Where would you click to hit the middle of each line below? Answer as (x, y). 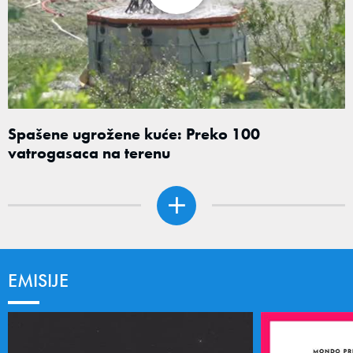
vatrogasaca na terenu (89, 153)
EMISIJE (38, 280)
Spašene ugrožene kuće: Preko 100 (134, 134)
